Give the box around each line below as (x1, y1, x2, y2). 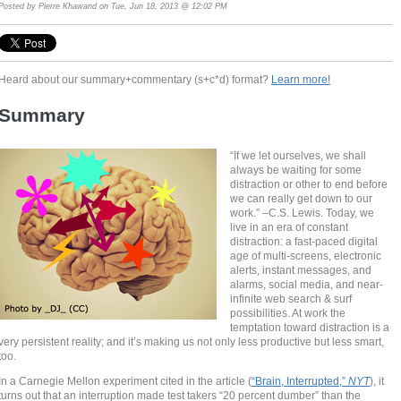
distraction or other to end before (230, 178, 388, 191)
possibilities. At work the (230, 307, 346, 320)
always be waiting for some (230, 164, 363, 176)
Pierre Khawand (38, 2, 98, 12)
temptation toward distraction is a (230, 321, 390, 334)
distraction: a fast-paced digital (230, 235, 379, 248)
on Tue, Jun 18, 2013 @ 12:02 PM (97, 2, 228, 12)
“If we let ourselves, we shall (230, 149, 367, 162)
